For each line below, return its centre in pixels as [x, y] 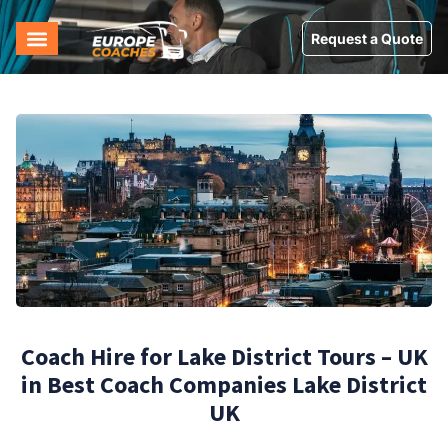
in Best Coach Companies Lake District [224, 385]
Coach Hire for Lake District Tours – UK [224, 357]
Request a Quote [367, 39]
